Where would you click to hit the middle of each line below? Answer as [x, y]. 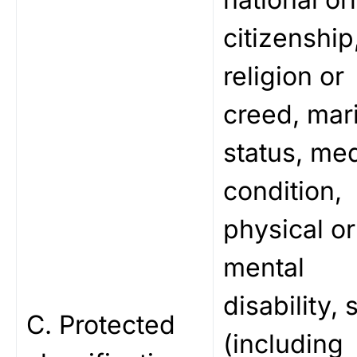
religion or [284, 76]
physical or [289, 229]
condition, [282, 191]
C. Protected [101, 325]
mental [264, 267]
